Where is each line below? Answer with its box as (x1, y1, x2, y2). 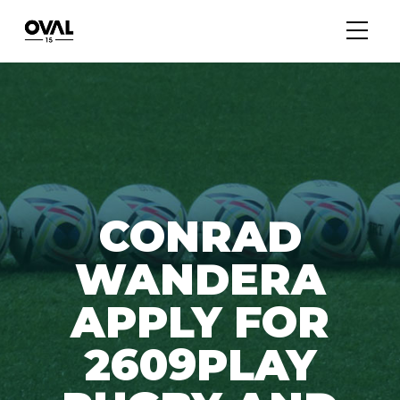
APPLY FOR (71, 295, 329, 348)
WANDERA (74, 252, 326, 305)
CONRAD (98, 209, 302, 262)
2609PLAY (84, 337, 316, 391)
